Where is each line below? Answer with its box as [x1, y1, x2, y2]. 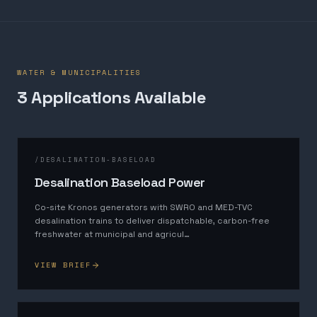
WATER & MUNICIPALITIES [17, 67, 142, 78]
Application [27, 86, 122, 108]
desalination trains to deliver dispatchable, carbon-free [35, 215, 270, 226]
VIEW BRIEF [35, 260, 91, 270]
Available [130, 86, 207, 108]
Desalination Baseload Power [35, 174, 205, 190]
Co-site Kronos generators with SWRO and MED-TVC [35, 202, 253, 213]
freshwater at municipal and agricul [35, 229, 184, 240]
